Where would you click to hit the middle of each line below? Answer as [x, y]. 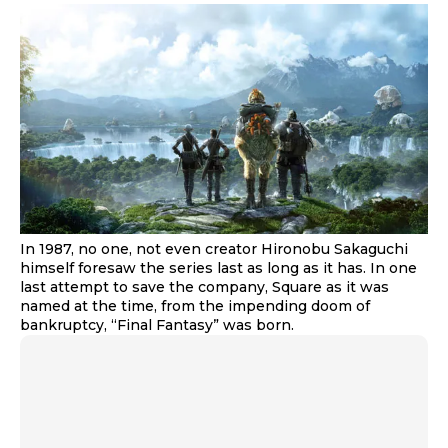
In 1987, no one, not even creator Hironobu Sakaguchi [214, 248]
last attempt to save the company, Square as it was [204, 286]
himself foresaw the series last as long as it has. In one [218, 267]
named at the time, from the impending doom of [195, 305]
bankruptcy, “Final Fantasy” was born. [157, 324]
